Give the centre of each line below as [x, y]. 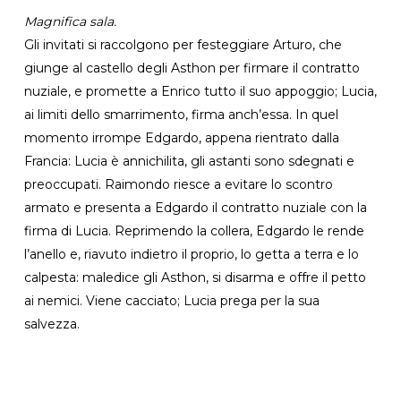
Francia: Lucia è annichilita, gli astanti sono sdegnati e [189, 161]
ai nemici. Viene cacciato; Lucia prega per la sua [171, 300]
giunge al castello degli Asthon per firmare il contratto [192, 68]
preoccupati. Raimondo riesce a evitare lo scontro [178, 184]
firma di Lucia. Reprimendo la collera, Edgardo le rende [194, 230]
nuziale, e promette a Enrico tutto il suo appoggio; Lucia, [200, 91]
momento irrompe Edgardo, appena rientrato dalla [181, 137]
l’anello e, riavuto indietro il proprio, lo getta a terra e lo [191, 254]
